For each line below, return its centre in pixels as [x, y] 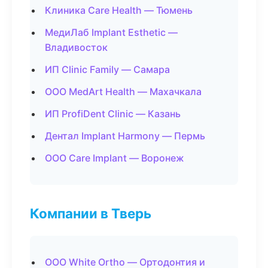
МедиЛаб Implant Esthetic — [111, 32]
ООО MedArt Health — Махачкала [123, 92]
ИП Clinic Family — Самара [107, 69]
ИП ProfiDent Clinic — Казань [113, 114]
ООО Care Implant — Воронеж [115, 158]
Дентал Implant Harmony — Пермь [125, 136]
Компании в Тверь [91, 213]
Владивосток [76, 47]
